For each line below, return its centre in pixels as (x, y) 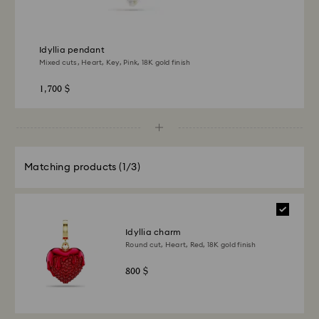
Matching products (70, 167)
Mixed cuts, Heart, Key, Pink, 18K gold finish (115, 63)
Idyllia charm (153, 232)
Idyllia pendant (72, 50)
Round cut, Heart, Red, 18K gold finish (191, 245)
